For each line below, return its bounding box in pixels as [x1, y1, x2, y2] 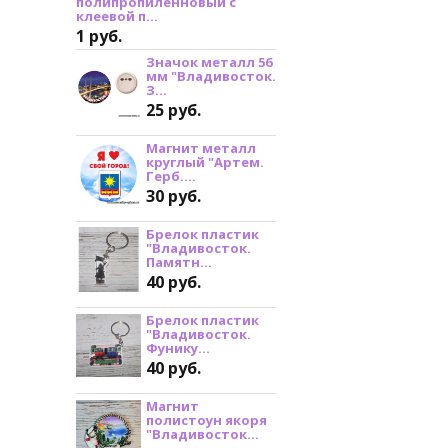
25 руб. [146, 99, 201, 122]
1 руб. [76, 25, 122, 48]
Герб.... [146, 167, 196, 186]
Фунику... [146, 339, 210, 358]
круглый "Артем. [146, 153, 264, 172]
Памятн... [146, 253, 212, 272]
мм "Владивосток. [146, 67, 276, 86]
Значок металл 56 [146, 53, 272, 72]
